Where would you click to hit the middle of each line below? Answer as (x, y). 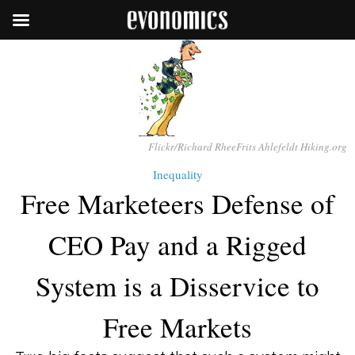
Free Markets (177, 327)
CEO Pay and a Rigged (177, 245)
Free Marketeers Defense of (177, 204)
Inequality (177, 175)
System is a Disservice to (177, 286)
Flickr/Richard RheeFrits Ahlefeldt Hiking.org (248, 147)
